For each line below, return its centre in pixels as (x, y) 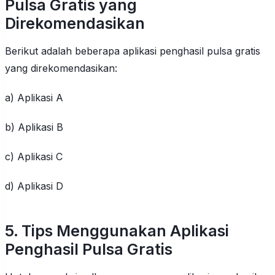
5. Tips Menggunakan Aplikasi (117, 231)
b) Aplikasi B (34, 127)
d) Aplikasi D (34, 186)
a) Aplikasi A (34, 97)
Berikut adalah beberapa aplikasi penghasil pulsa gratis (133, 51)
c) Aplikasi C (34, 156)
